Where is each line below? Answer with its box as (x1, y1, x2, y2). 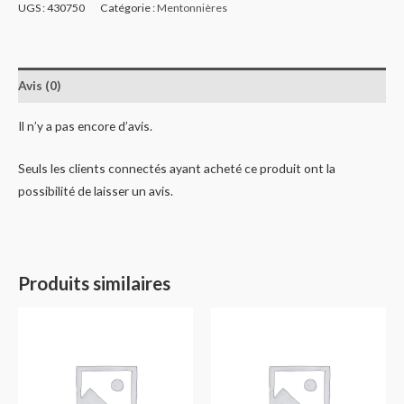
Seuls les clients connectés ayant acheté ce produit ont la (18, 161, 335, 177)
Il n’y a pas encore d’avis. (18, 118, 152, 134)
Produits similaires (18, 271, 170, 294)
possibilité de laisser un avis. (18, 183, 173, 199)
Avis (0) (18, 77, 60, 93)
